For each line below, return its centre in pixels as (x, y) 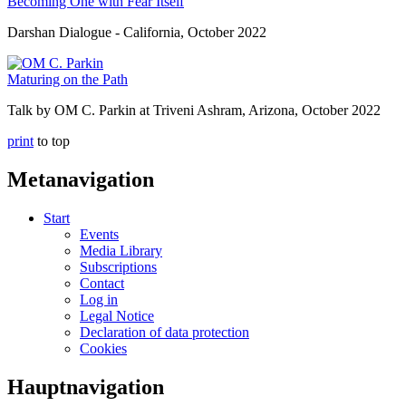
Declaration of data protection (164, 333)
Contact (102, 284)
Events (99, 235)
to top (53, 141)
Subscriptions (118, 267)
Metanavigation (81, 180)
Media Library (121, 251)
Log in (99, 300)
